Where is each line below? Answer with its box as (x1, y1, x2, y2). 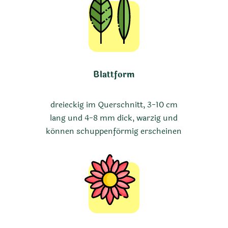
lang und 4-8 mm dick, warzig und (50, 111, 178, 124)
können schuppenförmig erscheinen (46, 124, 182, 137)
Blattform (93, 68, 135, 81)
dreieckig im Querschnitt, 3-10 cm (50, 98, 178, 111)
